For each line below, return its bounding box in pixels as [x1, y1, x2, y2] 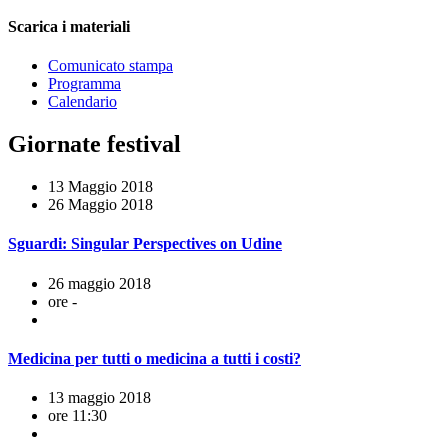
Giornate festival [8, 131, 181, 158]
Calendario [48, 93, 117, 111]
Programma [48, 75, 121, 93]
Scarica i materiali [8, 18, 130, 36]
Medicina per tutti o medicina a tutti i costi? [8, 349, 301, 367]
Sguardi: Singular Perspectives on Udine [8, 235, 282, 253]
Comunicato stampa [48, 57, 173, 75]
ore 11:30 [48, 407, 107, 425]
